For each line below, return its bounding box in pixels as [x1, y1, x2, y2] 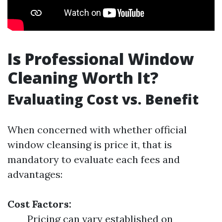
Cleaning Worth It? [7, 67, 159, 88]
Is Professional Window [7, 48, 194, 69]
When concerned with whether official [7, 123, 187, 136]
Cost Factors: [7, 198, 71, 210]
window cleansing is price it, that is [7, 138, 172, 151]
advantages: [7, 168, 62, 180]
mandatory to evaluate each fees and [7, 153, 180, 166]
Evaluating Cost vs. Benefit [7, 90, 199, 109]
